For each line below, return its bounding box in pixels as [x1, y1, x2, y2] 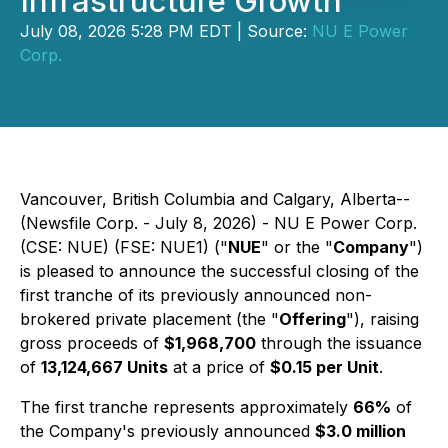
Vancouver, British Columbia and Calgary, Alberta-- [20, 189, 410, 209]
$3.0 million [315, 421, 406, 441]
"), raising [346, 309, 419, 329]
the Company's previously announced [20, 421, 315, 441]
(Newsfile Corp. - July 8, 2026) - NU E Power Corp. [20, 213, 417, 233]
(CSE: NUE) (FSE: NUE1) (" [20, 237, 228, 257]
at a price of [168, 357, 270, 377]
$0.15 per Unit [270, 357, 379, 377]
